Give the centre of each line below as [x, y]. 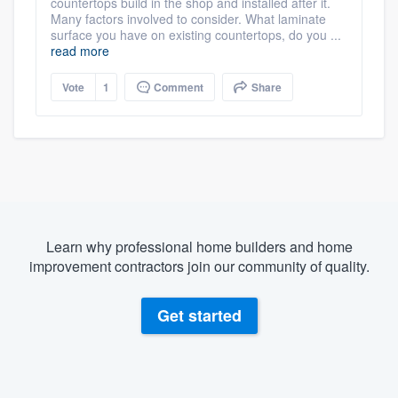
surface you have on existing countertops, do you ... [196, 34]
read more [80, 50]
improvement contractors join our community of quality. [199, 266]
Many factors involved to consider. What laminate [188, 18]
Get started [199, 316]
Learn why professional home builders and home [199, 246]
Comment [177, 87]
